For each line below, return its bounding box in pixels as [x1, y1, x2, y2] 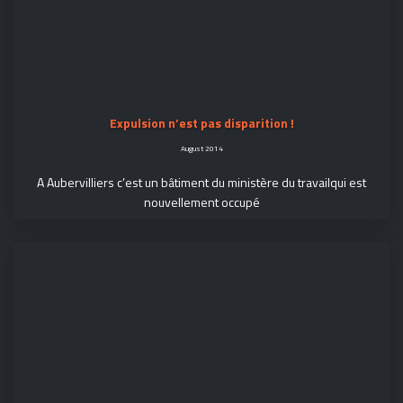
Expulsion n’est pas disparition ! [109, 113, 294, 133]
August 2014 [180, 142, 223, 155]
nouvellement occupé [143, 193, 260, 212]
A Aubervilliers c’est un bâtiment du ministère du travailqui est [37, 173, 366, 193]
